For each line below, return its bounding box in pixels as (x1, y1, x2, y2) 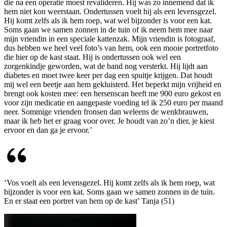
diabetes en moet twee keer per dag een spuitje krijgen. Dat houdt (4, 71, 212, 80)
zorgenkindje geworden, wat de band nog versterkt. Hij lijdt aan (4, 62, 208, 71)
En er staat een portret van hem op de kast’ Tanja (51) (4, 197, 174, 206)
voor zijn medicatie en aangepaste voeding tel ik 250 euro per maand (4, 98, 223, 107)
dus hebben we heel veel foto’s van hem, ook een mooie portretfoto (4, 44, 218, 53)
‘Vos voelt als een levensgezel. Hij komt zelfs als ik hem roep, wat (4, 178, 215, 187)
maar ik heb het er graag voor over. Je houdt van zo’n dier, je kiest (4, 117, 214, 126)
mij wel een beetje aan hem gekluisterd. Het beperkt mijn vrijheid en (4, 80, 221, 89)
